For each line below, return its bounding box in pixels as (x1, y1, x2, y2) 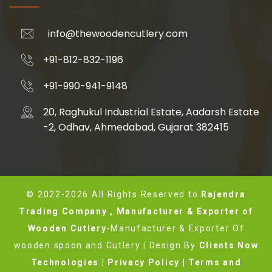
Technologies (30, 257, 100, 267)
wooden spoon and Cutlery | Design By (13, 240, 199, 250)
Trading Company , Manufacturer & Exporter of (19, 206, 253, 216)
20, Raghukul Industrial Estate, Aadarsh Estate (43, 104, 259, 119)
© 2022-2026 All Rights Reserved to (26, 189, 201, 199)
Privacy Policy (107, 257, 180, 267)
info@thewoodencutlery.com (48, 26, 188, 41)
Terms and (188, 257, 242, 267)
